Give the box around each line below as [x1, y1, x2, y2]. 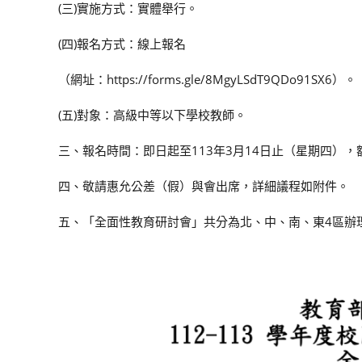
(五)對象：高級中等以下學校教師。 [58, 107, 246, 123]
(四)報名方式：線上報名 [58, 36, 186, 52]
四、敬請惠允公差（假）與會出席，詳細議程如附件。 [58, 178, 349, 194]
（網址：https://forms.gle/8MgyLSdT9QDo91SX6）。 [58, 71, 356, 87]
